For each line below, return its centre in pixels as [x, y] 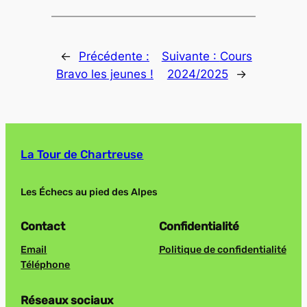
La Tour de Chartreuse [82, 155]
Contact [43, 226]
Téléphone [46, 265]
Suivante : [191, 57]
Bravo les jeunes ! [105, 74]
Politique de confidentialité [222, 249]
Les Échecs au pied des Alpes [89, 192]
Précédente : [114, 57]
